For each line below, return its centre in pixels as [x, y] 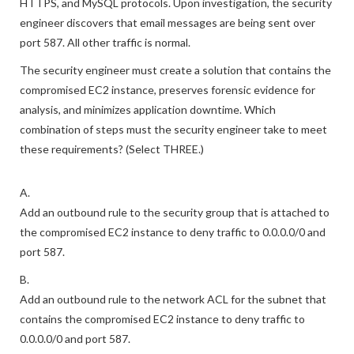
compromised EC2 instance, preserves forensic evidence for [168, 113]
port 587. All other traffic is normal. [105, 66]
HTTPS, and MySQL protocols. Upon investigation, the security [176, 26]
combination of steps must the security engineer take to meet [173, 153]
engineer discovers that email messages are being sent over [168, 46]
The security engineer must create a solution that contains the [175, 94]
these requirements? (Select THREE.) [112, 173]
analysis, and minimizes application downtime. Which [148, 133]
